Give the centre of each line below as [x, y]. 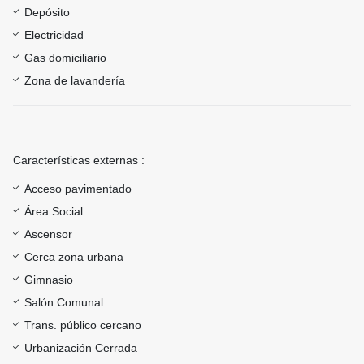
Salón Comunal [64, 303]
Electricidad [54, 35]
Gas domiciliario [65, 58]
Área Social [54, 212]
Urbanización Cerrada [81, 348]
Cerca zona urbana [74, 257]
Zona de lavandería [75, 81]
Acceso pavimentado [78, 189]
